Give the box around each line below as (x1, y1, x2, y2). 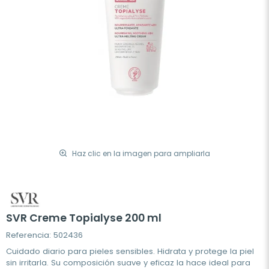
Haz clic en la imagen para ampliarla (72, 148, 210, 159)
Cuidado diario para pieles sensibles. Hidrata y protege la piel (6, 246, 254, 258)
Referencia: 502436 (6, 229, 83, 241)
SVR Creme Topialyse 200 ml (6, 211, 162, 226)
